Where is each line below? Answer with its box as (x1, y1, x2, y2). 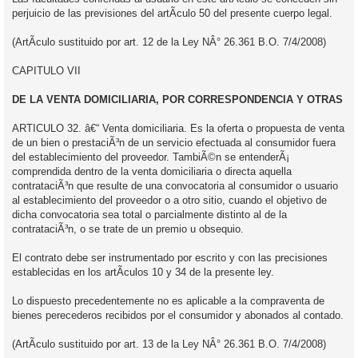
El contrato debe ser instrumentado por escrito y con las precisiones (12, 251, 328, 264)
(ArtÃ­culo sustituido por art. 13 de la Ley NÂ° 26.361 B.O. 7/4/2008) (12, 337, 326, 350)
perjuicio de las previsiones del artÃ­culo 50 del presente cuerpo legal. (12, 6, 332, 19)
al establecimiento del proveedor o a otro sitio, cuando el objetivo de (12, 193, 327, 206)
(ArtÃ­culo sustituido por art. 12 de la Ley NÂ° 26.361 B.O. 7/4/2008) (12, 35, 326, 48)
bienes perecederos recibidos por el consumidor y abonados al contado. (12, 308, 344, 321)
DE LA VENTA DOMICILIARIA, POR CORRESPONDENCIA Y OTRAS (12, 93, 343, 105)
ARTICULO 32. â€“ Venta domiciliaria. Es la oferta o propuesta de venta (12, 121, 344, 134)
